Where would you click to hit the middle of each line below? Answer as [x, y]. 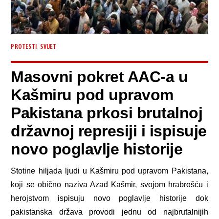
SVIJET [48, 47]
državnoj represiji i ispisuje [109, 131]
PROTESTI [24, 47]
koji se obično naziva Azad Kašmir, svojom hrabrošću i [109, 185]
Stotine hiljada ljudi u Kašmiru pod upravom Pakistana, [109, 171]
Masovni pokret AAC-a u [99, 77]
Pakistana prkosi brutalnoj [107, 113]
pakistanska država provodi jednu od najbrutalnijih [109, 212]
